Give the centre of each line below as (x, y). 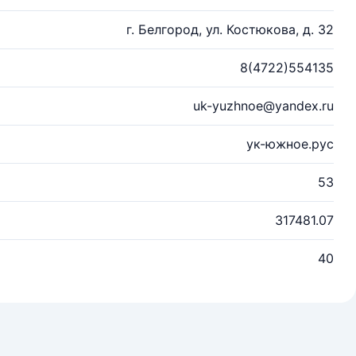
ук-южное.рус (290, 144)
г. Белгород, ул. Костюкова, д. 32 (230, 29)
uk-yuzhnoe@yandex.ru (263, 106)
